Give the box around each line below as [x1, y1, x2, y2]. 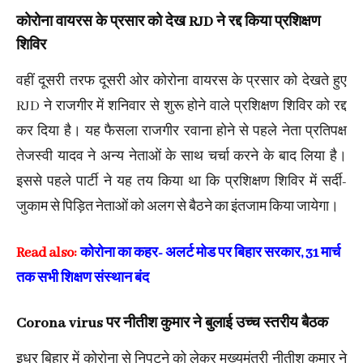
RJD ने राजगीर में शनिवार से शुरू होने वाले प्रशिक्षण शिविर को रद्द [16, 98, 347, 115]
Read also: [16, 245, 80, 262]
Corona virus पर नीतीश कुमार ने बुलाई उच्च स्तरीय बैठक [16, 314, 328, 332]
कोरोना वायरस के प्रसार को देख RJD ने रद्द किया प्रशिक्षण [16, 13, 321, 31]
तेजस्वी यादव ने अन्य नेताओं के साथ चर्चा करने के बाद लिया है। [16, 148, 347, 165]
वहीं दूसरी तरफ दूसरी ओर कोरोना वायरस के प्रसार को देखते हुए [16, 73, 347, 90]
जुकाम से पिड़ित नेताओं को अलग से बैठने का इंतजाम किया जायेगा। [16, 199, 339, 216]
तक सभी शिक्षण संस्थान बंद [16, 270, 149, 287]
